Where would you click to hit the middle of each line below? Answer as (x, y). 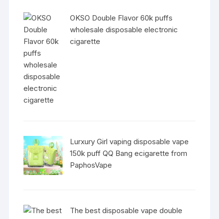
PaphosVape (91, 165)
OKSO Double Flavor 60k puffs (121, 18)
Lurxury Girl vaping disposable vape (130, 142)
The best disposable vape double (126, 210)
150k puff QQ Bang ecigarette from (129, 153)
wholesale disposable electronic (124, 30)
